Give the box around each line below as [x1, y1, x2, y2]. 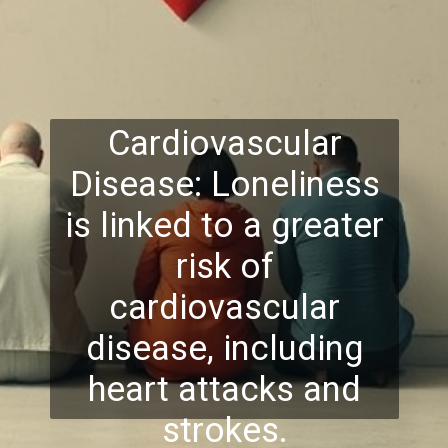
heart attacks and [88, 369, 362, 410]
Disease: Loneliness [69, 164, 380, 205]
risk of [175, 246, 274, 287]
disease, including [85, 328, 364, 369]
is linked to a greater [65, 205, 385, 246]
